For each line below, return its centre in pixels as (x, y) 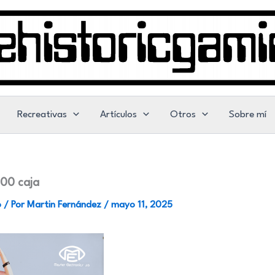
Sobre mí (248, 115)
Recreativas (42, 115)
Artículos (118, 115)
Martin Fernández (65, 205)
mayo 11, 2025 (142, 205)
